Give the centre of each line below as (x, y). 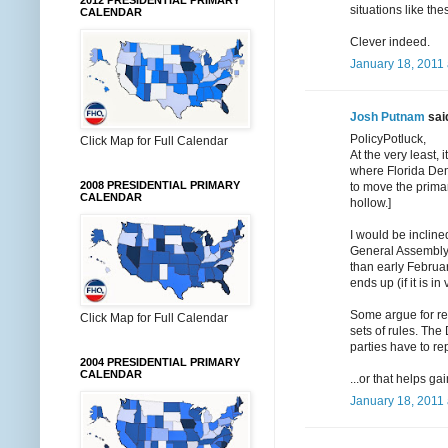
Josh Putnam (387, 116)
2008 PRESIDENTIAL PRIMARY (160, 185)
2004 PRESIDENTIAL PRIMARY (160, 362)
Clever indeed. (390, 41)
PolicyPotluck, (388, 138)
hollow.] (370, 202)
